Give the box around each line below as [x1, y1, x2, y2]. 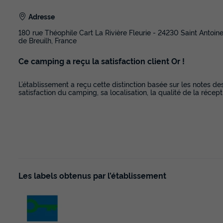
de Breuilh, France [18, 35, 77, 45]
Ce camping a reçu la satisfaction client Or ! [18, 55, 185, 67]
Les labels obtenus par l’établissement [18, 170, 166, 181]
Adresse [28, 11, 55, 21]
